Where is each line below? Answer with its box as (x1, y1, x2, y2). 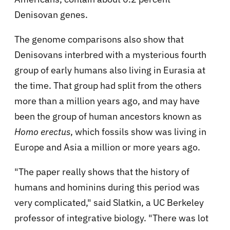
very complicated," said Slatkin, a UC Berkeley (14, 197, 204, 209)
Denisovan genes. (14, 9, 88, 21)
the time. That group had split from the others (14, 80, 202, 92)
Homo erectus (14, 126, 70, 138)
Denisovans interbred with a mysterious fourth (14, 49, 206, 61)
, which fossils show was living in (70, 126, 206, 138)
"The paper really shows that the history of (14, 166, 189, 178)
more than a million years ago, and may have (14, 95, 200, 107)
